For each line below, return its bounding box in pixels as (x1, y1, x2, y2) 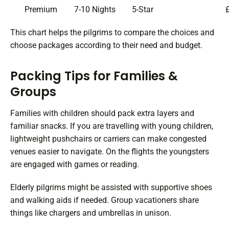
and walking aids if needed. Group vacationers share (10, 195, 199, 205)
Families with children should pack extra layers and (10, 108, 194, 119)
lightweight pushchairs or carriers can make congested (10, 134, 207, 144)
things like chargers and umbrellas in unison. (10, 208, 171, 218)
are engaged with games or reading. (10, 159, 139, 170)
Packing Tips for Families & (10, 67, 178, 85)
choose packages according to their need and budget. (10, 40, 202, 51)
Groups (10, 83, 56, 101)
